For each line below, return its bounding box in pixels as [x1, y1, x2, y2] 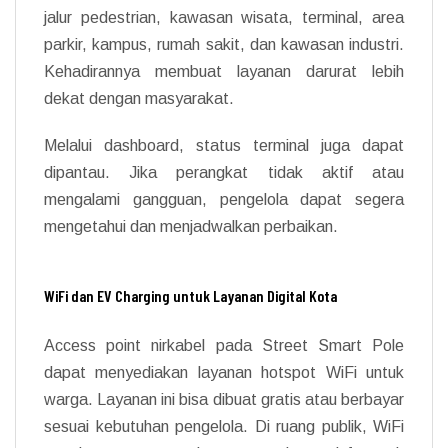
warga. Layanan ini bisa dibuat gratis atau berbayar [44, 390, 404, 408]
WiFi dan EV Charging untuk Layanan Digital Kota [44, 285, 337, 305]
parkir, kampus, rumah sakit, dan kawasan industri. [44, 35, 404, 53]
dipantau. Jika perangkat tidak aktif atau [44, 163, 404, 181]
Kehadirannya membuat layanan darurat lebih [44, 62, 404, 80]
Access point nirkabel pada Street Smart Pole [44, 336, 404, 354]
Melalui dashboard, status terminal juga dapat [44, 136, 404, 154]
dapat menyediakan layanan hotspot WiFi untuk [44, 363, 404, 381]
